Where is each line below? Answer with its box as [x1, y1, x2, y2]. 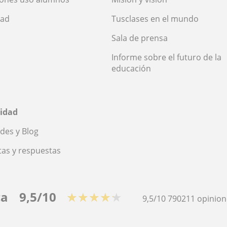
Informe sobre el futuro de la [111, 51, 221, 63]
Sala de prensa [111, 32, 168, 44]
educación [111, 62, 151, 74]
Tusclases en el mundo [111, 13, 199, 24]
